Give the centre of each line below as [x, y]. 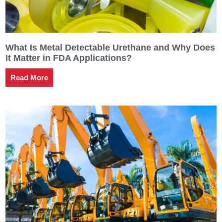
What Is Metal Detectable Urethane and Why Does [110, 48]
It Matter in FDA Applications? [68, 58]
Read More [29, 78]
